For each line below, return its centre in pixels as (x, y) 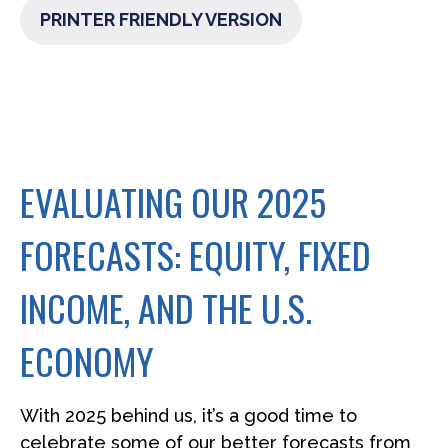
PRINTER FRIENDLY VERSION (161, 19)
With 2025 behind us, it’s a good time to (188, 415)
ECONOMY (87, 360)
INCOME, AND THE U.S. (166, 307)
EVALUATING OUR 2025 (173, 201)
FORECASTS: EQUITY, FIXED (195, 254)
